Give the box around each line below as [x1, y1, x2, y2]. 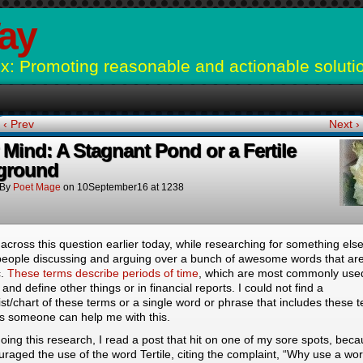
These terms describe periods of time [7, 267, 199, 280]
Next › [328, 117, 360, 130]
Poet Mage [13, 181, 61, 193]
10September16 [77, 181, 148, 193]
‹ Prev [3, 117, 35, 130]
